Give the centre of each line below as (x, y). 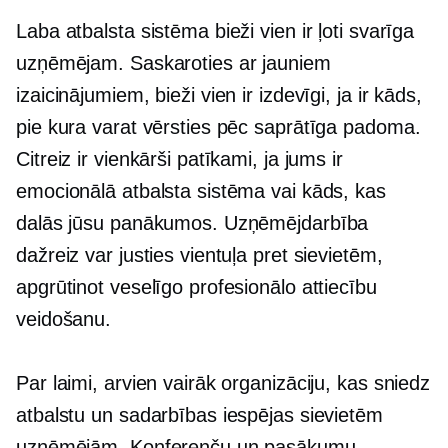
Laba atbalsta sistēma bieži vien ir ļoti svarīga (215, 31)
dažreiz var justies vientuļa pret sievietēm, (199, 255)
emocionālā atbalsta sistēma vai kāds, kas (201, 191)
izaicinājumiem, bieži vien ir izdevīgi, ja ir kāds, (219, 95)
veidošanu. (64, 319)
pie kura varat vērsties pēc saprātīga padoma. (218, 127)
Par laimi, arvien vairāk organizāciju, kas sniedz (223, 383)
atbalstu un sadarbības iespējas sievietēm (199, 415)
